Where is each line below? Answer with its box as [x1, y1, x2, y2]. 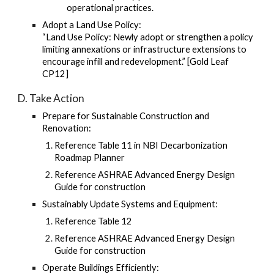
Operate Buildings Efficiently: [42, 262, 160, 273]
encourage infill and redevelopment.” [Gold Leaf [42, 56, 229, 67]
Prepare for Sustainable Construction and [42, 111, 210, 121]
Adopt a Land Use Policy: [42, 20, 142, 30]
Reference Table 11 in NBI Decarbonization [54, 140, 228, 150]
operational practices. [67, 2, 154, 13]
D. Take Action [18, 92, 87, 105]
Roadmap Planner [54, 152, 125, 163]
